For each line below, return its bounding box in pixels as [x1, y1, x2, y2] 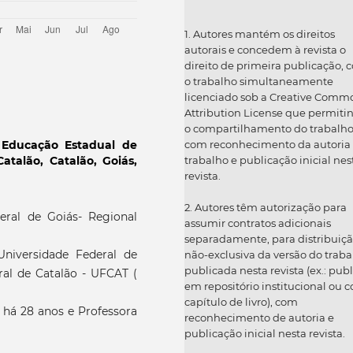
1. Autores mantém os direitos [184, 28, 335, 41]
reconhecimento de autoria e [184, 311, 334, 325]
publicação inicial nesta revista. [184, 327, 345, 340]
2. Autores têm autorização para [184, 201, 347, 214]
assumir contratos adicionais [184, 217, 331, 230]
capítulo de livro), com [184, 295, 298, 309]
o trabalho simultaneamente [184, 75, 333, 88]
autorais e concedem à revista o [184, 43, 346, 57]
